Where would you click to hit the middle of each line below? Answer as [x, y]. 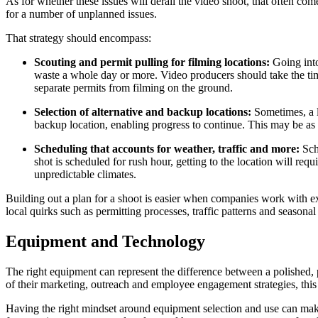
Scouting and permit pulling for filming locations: [153, 62]
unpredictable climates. [85, 175]
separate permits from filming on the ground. [133, 88]
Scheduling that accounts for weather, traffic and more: [168, 149]
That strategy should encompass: [78, 38]
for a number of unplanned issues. [81, 14]
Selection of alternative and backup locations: [144, 112]
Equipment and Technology [105, 241]
